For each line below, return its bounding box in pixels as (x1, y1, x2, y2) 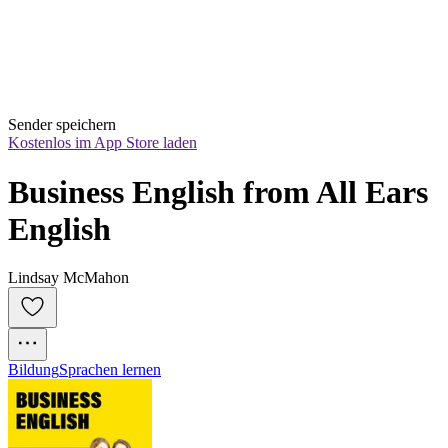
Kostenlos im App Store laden (8, 134, 197, 152)
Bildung (8, 361, 59, 379)
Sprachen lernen (59, 361, 161, 379)
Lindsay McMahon (8, 269, 129, 287)
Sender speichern (8, 116, 116, 134)
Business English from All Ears (8, 173, 428, 210)
